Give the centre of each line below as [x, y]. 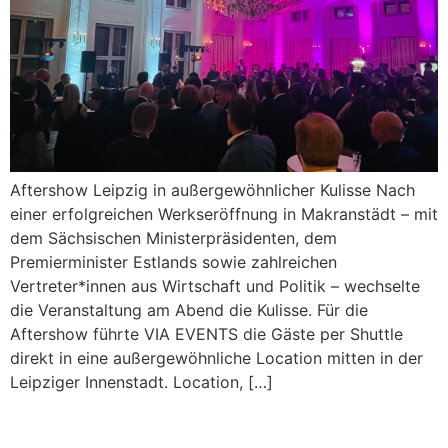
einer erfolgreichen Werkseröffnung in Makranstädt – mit [224, 214]
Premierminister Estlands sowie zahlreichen [173, 262]
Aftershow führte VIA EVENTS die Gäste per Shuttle [206, 334]
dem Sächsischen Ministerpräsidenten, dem [173, 238]
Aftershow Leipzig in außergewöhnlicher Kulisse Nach [212, 190]
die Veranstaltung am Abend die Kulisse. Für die [189, 310]
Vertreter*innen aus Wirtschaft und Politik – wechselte [215, 286]
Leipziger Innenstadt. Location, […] [141, 382]
